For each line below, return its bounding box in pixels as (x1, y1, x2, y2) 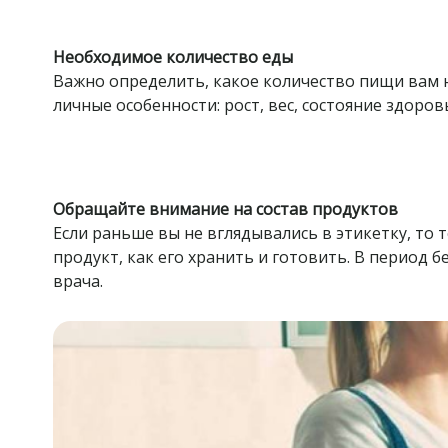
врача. (53, 270, 104, 293)
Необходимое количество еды (53, 46, 294, 69)
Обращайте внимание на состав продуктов (53, 198, 399, 221)
